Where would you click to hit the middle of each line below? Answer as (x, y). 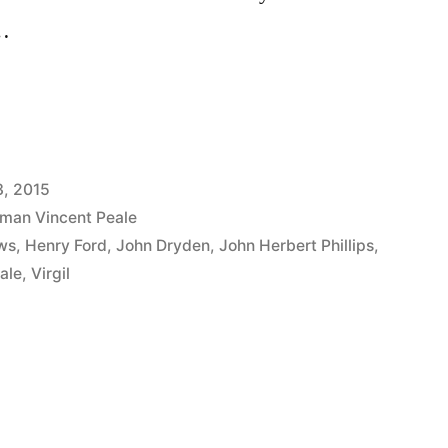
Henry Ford (66, 245)
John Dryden (163, 245)
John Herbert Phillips (297, 245)
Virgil (51, 273)
